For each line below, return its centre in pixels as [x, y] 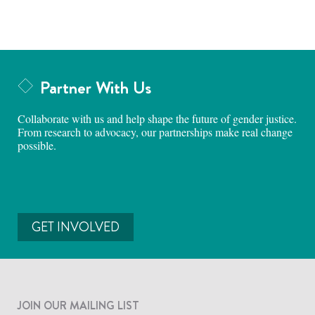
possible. [37, 145]
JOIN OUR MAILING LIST [78, 305]
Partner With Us [96, 88]
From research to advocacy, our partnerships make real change [155, 131]
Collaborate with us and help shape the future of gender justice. [157, 118]
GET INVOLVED [76, 227]
